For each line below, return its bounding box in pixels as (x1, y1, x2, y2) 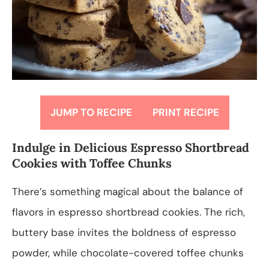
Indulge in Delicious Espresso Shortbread (12, 139, 249, 155)
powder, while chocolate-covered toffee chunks (12, 246, 244, 259)
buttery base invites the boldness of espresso (12, 225, 236, 239)
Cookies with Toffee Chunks (12, 155, 172, 171)
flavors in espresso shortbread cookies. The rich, (12, 205, 245, 219)
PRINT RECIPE (152, 105, 219, 119)
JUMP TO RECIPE (50, 105, 132, 119)
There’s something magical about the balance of (12, 184, 243, 198)
